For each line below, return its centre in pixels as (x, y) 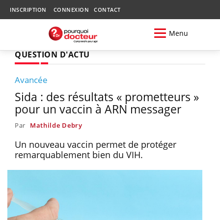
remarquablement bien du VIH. (80, 154)
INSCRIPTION (28, 10)
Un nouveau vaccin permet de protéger (96, 144)
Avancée (31, 80)
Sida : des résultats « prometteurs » (107, 96)
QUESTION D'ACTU (52, 54)
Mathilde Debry (56, 125)
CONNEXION (71, 10)
